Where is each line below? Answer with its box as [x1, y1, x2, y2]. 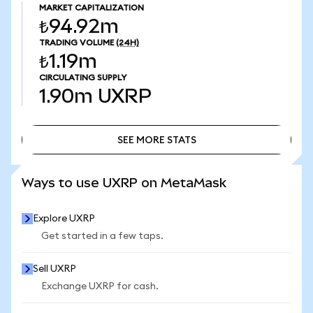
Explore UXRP [33, 214, 95, 224]
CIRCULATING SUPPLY [39, 73, 126, 82]
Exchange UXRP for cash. [41, 282, 159, 291]
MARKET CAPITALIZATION [39, 3, 144, 12]
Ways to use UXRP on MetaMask [22, 175, 226, 190]
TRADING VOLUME [39, 38, 114, 47]
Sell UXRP [33, 264, 76, 274]
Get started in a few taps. [41, 231, 163, 241]
